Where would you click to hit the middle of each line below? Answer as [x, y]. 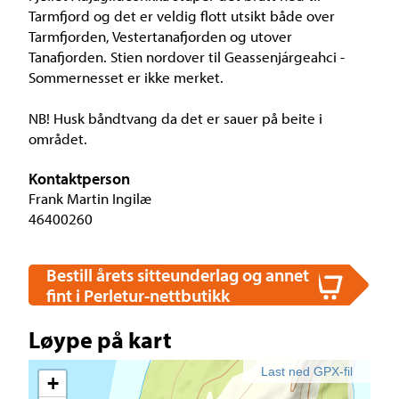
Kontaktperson [79, 179]
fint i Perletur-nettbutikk [138, 296]
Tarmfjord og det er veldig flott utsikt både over [182, 16]
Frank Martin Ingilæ [90, 199]
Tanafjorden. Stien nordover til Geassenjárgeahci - [187, 57]
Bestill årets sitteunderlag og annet [178, 275]
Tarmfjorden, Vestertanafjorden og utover [160, 37]
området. [58, 139]
